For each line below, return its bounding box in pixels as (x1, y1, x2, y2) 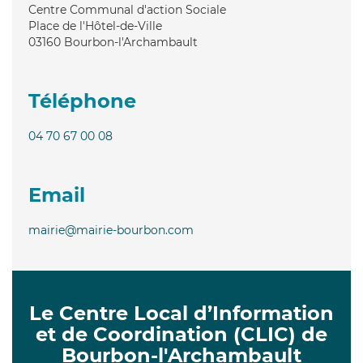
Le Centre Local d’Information (29, 301, 334, 325)
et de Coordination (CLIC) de (36, 322, 327, 346)
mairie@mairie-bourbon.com (28, 222, 194, 237)
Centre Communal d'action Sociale (28, 2, 226, 17)
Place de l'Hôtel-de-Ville (28, 18, 162, 33)
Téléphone (28, 88, 136, 113)
